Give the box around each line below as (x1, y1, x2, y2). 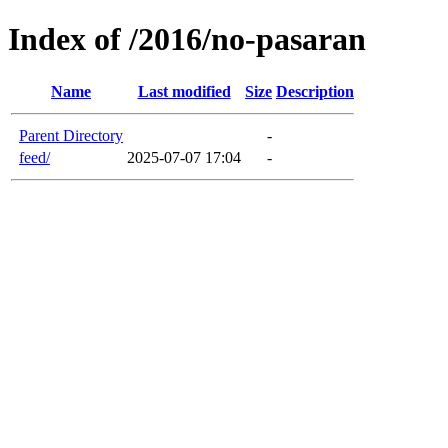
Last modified (137, 82, 231, 100)
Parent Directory (19, 126, 123, 144)
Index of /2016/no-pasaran (8, 21, 366, 58)
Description (276, 82, 354, 100)
